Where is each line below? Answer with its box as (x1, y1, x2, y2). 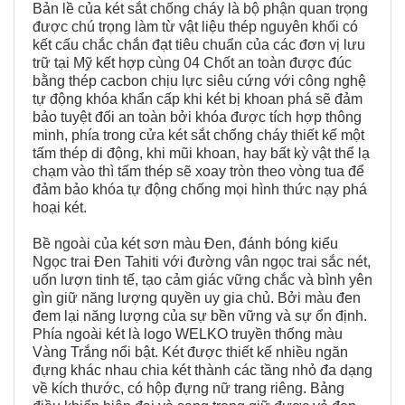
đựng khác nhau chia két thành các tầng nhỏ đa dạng (33, 363, 372, 379)
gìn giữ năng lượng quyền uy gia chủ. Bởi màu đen (33, 290, 361, 306)
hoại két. (33, 200, 87, 216)
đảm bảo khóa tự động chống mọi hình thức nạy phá (33, 182, 367, 198)
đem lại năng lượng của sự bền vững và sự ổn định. (33, 308, 367, 325)
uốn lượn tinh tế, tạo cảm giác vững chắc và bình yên (33, 272, 372, 288)
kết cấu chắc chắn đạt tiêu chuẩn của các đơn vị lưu (33, 37, 365, 53)
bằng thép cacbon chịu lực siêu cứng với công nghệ (33, 73, 366, 89)
